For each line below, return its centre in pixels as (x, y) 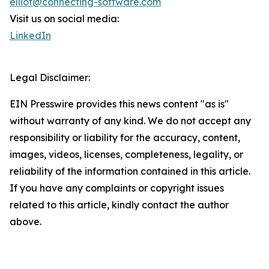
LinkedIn (30, 36)
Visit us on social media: (64, 19)
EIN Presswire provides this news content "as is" (119, 104)
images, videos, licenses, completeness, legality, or (126, 155)
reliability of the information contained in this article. (130, 171)
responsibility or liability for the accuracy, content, (125, 138)
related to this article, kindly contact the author (119, 205)
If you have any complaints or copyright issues (117, 188)
